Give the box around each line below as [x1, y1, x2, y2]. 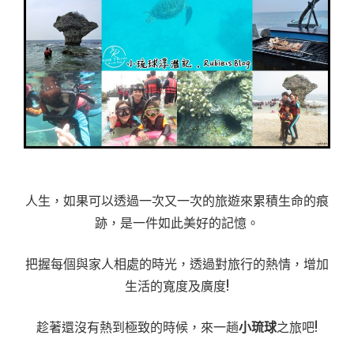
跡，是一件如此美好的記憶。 [95, 215, 259, 231]
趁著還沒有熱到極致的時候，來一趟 [36, 319, 239, 335]
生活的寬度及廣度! [125, 278, 229, 294]
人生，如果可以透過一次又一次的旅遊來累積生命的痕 [25, 193, 329, 209]
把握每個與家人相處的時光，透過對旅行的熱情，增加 [25, 256, 329, 272]
